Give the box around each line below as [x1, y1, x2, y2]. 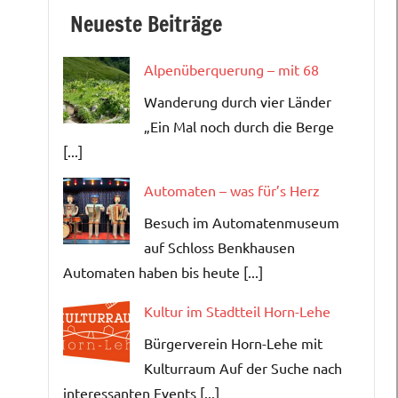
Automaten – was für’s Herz [144, 180, 320, 199]
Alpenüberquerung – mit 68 [144, 60, 319, 78]
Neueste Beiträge [70, 8, 222, 39]
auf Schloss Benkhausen [144, 237, 295, 256]
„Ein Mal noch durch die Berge [144, 116, 334, 135]
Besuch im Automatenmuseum [144, 212, 339, 231]
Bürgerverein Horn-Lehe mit [144, 333, 322, 352]
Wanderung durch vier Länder [144, 92, 331, 110]
